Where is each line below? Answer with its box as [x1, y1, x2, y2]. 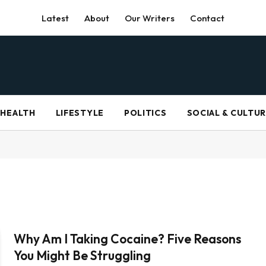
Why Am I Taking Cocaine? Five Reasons [14, 231, 242, 246]
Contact [190, 12, 224, 24]
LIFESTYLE [55, 107, 104, 118]
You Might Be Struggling [14, 248, 151, 263]
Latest [42, 12, 69, 24]
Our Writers [125, 12, 175, 24]
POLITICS [123, 107, 167, 118]
